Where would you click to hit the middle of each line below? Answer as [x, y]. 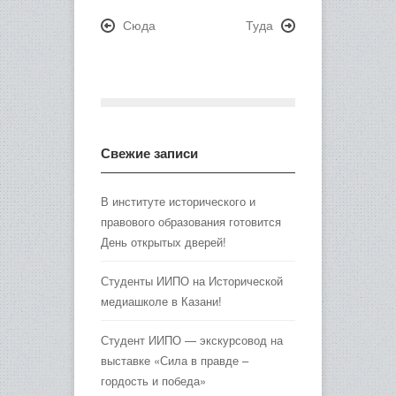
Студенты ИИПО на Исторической [192, 280]
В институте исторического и [178, 201]
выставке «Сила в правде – [175, 360]
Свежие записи [149, 152]
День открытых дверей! [164, 241]
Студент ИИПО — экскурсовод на [192, 339]
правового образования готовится [191, 221]
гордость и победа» [153, 380]
